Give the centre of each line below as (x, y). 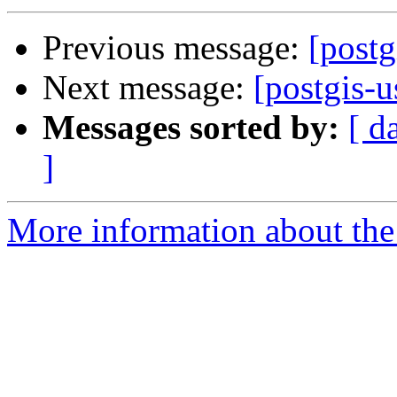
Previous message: (175, 48)
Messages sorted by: (191, 128)
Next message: (148, 88)
